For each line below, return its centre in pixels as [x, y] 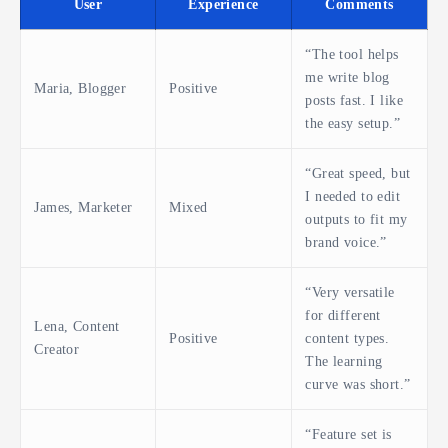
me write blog [347, 77]
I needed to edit [353, 196]
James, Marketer [83, 207]
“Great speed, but [358, 173]
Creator [57, 349]
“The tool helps [352, 54]
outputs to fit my [356, 219]
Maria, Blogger [80, 88]
